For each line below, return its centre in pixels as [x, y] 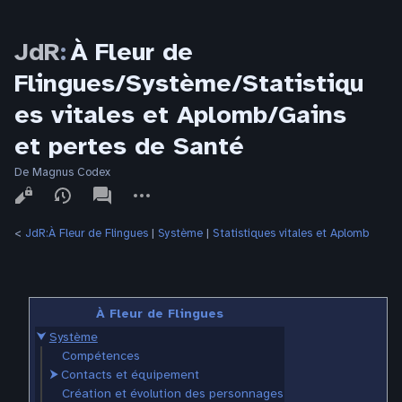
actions [142, 201]
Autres [140, 186]
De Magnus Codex [62, 172]
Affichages [36, 186]
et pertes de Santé [129, 146]
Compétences [100, 355]
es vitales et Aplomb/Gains [180, 114]
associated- [119, 186]
